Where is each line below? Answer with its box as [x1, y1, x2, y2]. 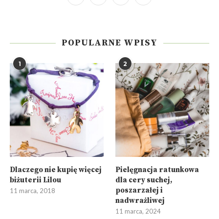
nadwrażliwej [115, 196, 165, 206]
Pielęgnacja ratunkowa [115, 165, 199, 175]
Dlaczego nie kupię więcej [10, 165, 102, 175]
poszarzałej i [115, 186, 163, 196]
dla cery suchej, [115, 175, 173, 185]
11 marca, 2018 [10, 187, 55, 195]
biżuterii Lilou [10, 175, 61, 185]
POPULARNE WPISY [62, 37, 157, 49]
